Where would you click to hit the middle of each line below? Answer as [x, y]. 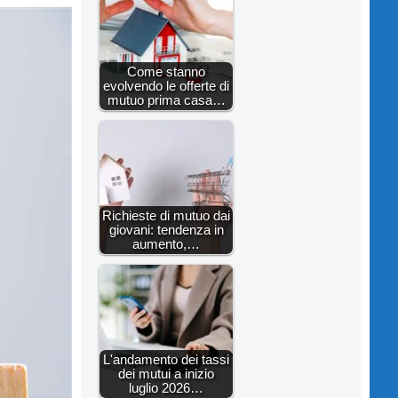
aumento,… [166, 244]
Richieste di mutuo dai [166, 216]
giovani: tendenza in [166, 230]
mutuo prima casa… [166, 100]
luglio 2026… [166, 388]
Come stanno [166, 72]
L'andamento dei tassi [166, 360]
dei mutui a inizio [166, 374]
